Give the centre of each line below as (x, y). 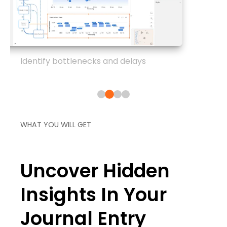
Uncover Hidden (95, 171)
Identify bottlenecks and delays (83, 61)
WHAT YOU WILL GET (56, 125)
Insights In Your (93, 195)
